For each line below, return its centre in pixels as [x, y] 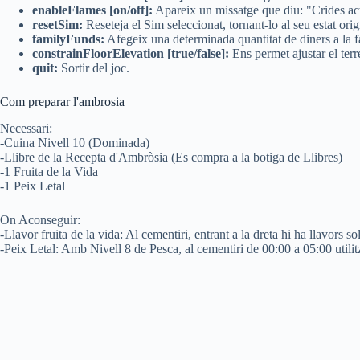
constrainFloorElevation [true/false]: [131, 54]
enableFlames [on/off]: [92, 10]
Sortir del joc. [95, 68]
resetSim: [57, 25]
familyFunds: [68, 39]
